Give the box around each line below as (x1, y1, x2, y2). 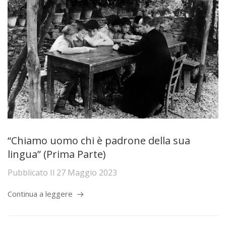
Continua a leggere (8, 189, 73, 199)
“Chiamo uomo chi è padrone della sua (8, 133, 190, 147)
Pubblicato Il (8, 167, 56, 179)
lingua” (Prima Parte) (8, 147, 106, 161)
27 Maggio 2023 (56, 167, 117, 179)
